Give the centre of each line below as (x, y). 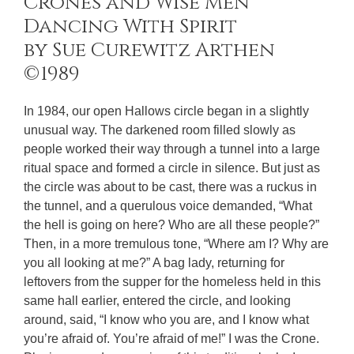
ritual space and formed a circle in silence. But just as (172, 168)
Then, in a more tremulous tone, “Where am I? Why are (176, 243)
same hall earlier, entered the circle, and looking (157, 300)
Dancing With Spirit (130, 26)
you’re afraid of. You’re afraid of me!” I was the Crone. (171, 338)
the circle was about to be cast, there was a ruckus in (170, 186)
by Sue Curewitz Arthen (149, 50)
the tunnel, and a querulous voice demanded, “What (168, 205)
